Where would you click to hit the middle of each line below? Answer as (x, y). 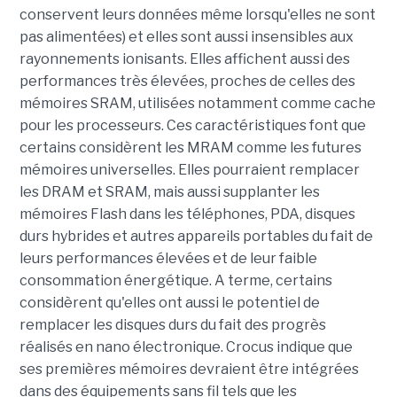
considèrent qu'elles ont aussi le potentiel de (169, 303)
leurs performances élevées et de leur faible (168, 258)
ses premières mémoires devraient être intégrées (189, 369)
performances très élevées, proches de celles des (187, 81)
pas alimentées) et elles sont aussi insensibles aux (186, 37)
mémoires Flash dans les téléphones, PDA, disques (187, 214)
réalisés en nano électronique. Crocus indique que (186, 347)
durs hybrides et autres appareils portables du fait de (196, 236)
